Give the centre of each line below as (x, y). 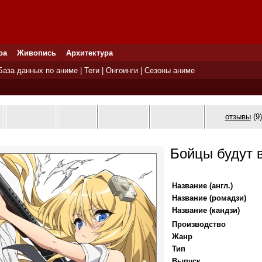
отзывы (238, 117)
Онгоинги (122, 70)
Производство (199, 224)
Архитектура (89, 53)
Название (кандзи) (206, 210)
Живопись (37, 53)
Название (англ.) (202, 186)
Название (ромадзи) (209, 198)
